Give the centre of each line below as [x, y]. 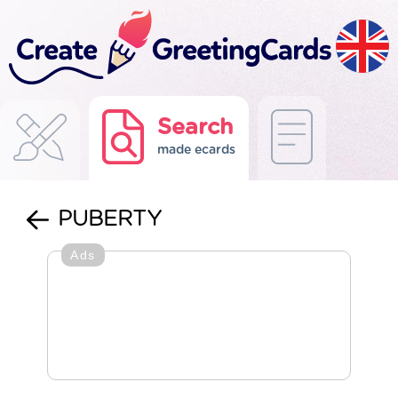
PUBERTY [110, 219]
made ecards [196, 150]
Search [195, 127]
